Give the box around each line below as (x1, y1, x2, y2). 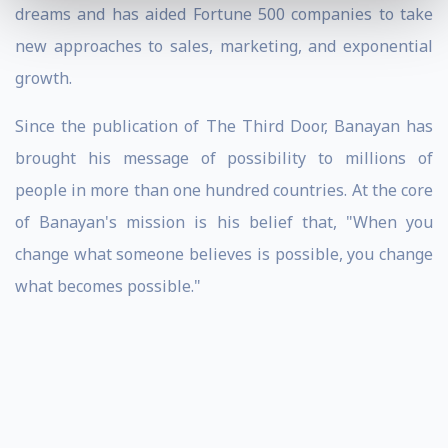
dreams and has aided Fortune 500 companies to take (15, 3, 433, 25)
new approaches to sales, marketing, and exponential (15, 35, 433, 57)
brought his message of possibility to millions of (15, 147, 433, 169)
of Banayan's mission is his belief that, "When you (15, 211, 433, 233)
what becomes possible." (15, 275, 201, 297)
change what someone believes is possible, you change (15, 243, 433, 265)
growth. (15, 67, 72, 89)
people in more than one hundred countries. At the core (15, 179, 433, 201)
